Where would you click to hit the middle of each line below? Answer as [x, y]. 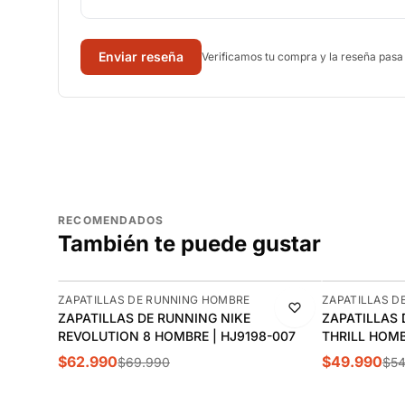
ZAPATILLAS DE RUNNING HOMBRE [154, 300]
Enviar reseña [141, 57]
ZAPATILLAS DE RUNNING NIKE [154, 318]
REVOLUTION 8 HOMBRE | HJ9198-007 [177, 336]
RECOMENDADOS [111, 220]
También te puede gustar [189, 244]
